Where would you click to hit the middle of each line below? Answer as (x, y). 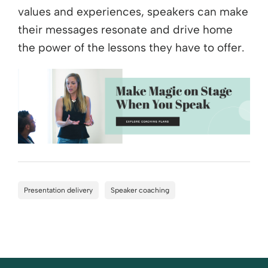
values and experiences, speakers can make (133, 12)
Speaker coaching (140, 190)
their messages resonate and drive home (125, 30)
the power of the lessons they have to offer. (131, 48)
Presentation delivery (58, 190)
